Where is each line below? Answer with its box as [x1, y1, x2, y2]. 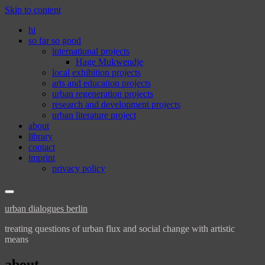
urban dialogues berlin [5, 203, 88, 214]
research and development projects [52, 99, 180, 109]
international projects [52, 46, 130, 56]
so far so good [28, 35, 81, 46]
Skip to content [5, 5, 61, 15]
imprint [28, 153, 55, 163]
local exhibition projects [52, 67, 141, 77]
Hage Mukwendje [76, 57, 143, 67]
